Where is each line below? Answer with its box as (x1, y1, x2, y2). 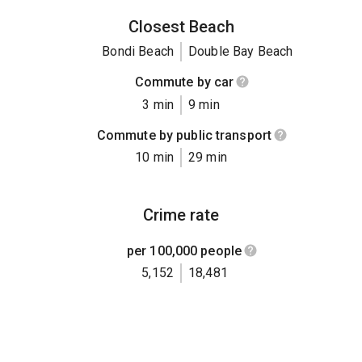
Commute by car (134, 74, 234, 90)
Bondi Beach (102, 44, 174, 60)
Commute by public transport (96, 127, 272, 143)
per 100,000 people (126, 242, 242, 259)
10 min (135, 149, 174, 165)
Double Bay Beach (188, 44, 293, 60)
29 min (188, 149, 227, 165)
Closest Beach (128, 17, 234, 37)
